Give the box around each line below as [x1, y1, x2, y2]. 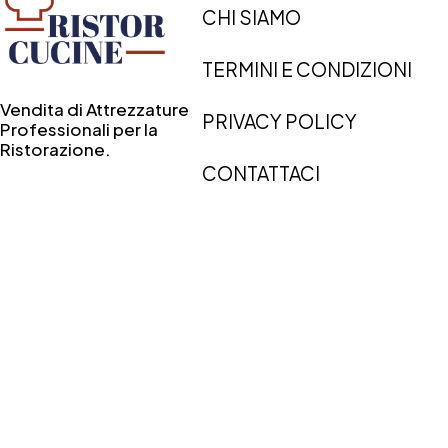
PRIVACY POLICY [201, 108, 357, 133]
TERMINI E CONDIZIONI [201, 56, 412, 81]
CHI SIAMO [201, 4, 301, 29]
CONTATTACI [201, 160, 320, 185]
